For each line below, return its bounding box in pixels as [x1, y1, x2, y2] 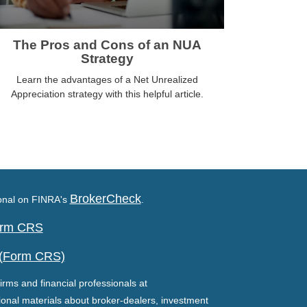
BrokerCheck [69, 192, 141, 206]
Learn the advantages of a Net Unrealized [16, 74, 198, 86]
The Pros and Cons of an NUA [12, 38, 201, 53]
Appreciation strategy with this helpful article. [10, 88, 204, 100]
